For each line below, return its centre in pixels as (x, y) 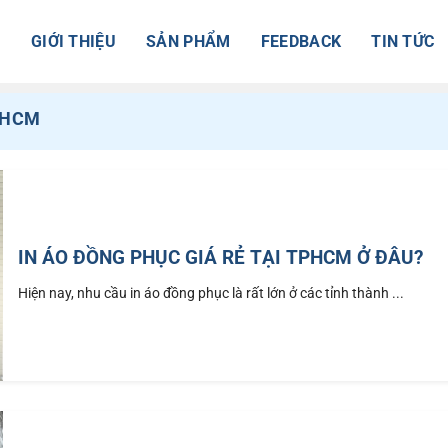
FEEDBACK (301, 41)
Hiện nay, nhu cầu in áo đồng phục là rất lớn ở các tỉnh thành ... (211, 293)
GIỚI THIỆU (73, 41)
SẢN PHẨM (188, 41)
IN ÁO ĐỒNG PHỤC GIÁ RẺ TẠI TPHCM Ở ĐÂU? (221, 257)
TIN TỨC (403, 41)
